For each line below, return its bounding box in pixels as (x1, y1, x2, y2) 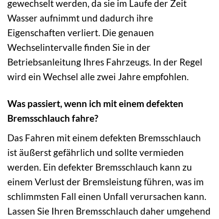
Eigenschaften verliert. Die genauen (7, 27, 154, 39)
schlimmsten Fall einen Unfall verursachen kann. (7, 190, 206, 202)
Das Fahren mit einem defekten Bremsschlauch (7, 131, 201, 143)
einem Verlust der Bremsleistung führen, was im (7, 175, 204, 187)
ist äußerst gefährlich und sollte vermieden (7, 146, 184, 158)
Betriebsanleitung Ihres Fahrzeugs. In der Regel (7, 56, 202, 68)
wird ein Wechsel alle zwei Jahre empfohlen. (7, 71, 189, 83)
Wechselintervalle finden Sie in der (7, 42, 151, 53)
